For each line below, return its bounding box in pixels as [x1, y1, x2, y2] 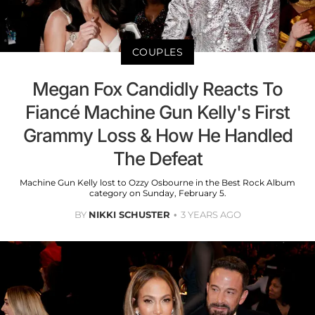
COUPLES [131, 45, 184, 58]
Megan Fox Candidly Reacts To [32, 77, 283, 100]
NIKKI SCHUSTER [88, 208, 170, 220]
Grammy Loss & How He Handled [22, 124, 292, 146]
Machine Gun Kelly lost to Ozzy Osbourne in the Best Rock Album [20, 176, 295, 188]
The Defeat [112, 147, 202, 169]
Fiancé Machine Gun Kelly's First [25, 101, 290, 123]
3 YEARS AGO [180, 208, 241, 220]
